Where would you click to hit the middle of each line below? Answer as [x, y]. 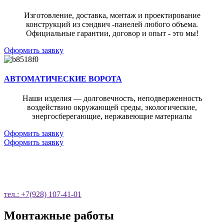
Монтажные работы [59, 216]
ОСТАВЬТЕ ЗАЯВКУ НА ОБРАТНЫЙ [112, 162]
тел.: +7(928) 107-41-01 [43, 194]
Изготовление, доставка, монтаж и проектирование [112, 15]
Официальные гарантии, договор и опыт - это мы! [112, 33]
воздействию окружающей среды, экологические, [112, 107]
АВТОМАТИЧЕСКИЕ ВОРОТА [63, 79]
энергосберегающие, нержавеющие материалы [112, 116]
